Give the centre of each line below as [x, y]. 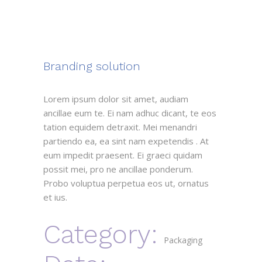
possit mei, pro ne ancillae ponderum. [118, 169]
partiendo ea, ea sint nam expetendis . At [126, 141]
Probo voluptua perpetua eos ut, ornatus [126, 183]
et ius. [55, 197]
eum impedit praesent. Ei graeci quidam [123, 155]
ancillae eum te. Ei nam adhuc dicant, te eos [130, 113]
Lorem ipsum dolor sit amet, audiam [116, 99]
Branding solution [92, 66]
